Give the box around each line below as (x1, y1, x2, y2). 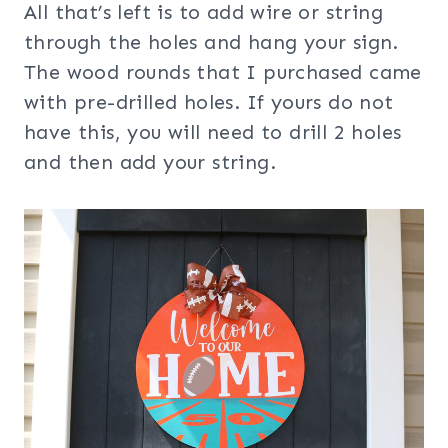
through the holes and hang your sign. (24, 30, 399, 55)
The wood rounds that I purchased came (24, 60, 422, 85)
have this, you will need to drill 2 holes (24, 120, 402, 145)
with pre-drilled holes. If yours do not (24, 90, 394, 115)
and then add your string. (24, 150, 276, 175)
